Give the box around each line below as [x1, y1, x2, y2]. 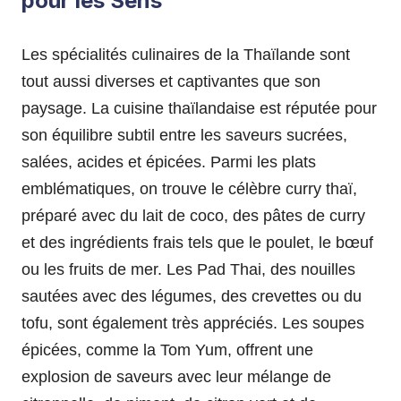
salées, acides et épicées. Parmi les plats [21, 153, 316, 172]
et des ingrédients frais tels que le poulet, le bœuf [21, 234, 373, 252]
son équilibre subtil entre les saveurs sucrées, [21, 126, 347, 145]
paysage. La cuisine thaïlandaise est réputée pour [21, 99, 377, 118]
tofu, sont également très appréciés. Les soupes [21, 314, 364, 333]
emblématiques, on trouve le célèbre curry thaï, [21, 180, 357, 199]
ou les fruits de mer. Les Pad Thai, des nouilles [21, 260, 355, 279]
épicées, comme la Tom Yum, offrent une [21, 341, 313, 360]
